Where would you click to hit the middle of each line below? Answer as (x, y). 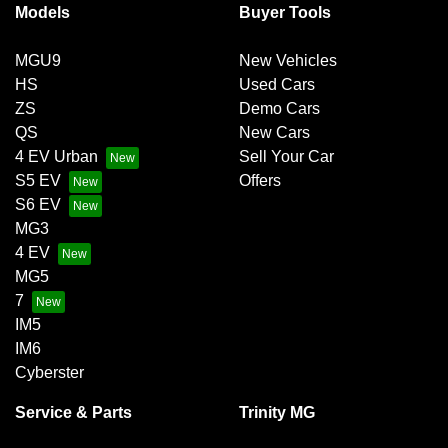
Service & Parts (73, 413)
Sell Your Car (286, 157)
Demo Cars (279, 109)
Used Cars (277, 85)
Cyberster (49, 373)
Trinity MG (277, 413)
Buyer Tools (285, 13)
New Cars (274, 133)
